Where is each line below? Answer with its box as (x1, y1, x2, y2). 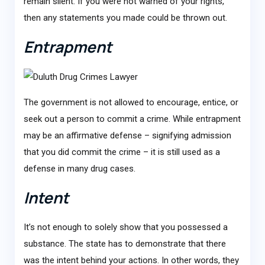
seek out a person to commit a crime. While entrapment (23, 114, 241, 125)
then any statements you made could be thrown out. (23, 12, 227, 24)
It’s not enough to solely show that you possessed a (23, 222, 228, 233)
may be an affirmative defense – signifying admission (23, 130, 231, 141)
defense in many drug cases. (23, 163, 135, 174)
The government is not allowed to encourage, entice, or (23, 97, 238, 108)
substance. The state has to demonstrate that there (23, 238, 226, 250)
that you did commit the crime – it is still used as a (23, 147, 220, 158)
